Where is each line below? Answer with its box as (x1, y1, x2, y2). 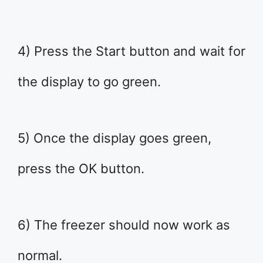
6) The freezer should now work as (18, 217, 230, 233)
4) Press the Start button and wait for (18, 43, 245, 59)
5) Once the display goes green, (18, 130, 211, 146)
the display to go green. (18, 74, 161, 90)
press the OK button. (18, 161, 144, 177)
